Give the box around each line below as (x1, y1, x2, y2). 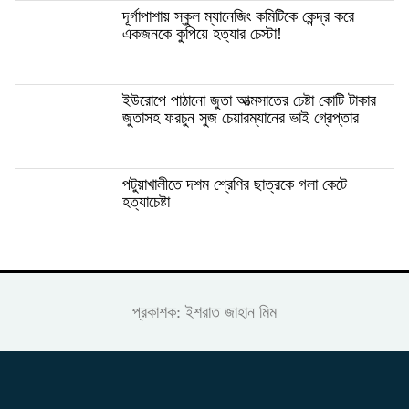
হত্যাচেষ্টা (122, 192, 170, 211)
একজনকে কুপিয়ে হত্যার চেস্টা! (122, 24, 282, 43)
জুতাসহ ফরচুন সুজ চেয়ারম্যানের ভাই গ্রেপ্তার (122, 108, 359, 127)
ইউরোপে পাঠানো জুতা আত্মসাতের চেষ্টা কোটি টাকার (122, 90, 376, 110)
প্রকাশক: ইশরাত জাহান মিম (132, 302, 277, 321)
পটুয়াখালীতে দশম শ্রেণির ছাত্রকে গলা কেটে (122, 174, 347, 194)
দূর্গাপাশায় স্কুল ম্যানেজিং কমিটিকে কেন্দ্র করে (122, 6, 354, 26)
